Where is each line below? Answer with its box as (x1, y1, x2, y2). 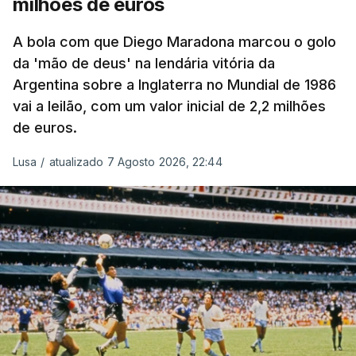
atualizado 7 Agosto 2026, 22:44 (48, 154, 222, 168)
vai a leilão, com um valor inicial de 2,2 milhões (13, 97, 326, 114)
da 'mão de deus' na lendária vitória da (13, 54, 275, 72)
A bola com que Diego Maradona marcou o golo (13, 33, 336, 50)
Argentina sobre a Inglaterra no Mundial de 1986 (13, 75, 336, 93)
